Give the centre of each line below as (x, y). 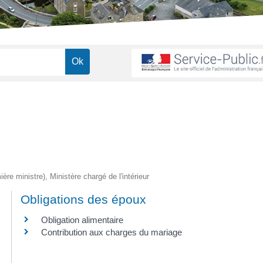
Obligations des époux (84, 199)
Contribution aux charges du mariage (112, 232)
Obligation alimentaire (82, 220)
